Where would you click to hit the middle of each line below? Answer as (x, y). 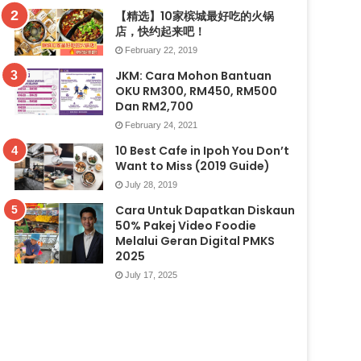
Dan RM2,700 (154, 106)
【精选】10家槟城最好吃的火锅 (194, 16)
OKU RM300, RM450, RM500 (196, 91)
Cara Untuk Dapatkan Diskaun (205, 210)
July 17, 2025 (151, 274)
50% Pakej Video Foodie (185, 225)
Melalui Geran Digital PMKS (195, 241)
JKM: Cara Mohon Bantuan (193, 75)
